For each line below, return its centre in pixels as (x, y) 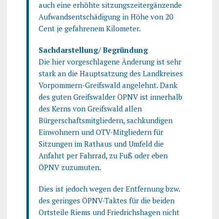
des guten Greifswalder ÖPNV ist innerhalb (110, 97)
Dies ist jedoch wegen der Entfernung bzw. (109, 188)
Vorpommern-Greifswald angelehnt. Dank (108, 85)
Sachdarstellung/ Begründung (93, 50)
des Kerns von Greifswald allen (90, 108)
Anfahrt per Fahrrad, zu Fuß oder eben (103, 155)
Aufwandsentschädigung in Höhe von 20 (106, 16)
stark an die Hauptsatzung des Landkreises (110, 73)
